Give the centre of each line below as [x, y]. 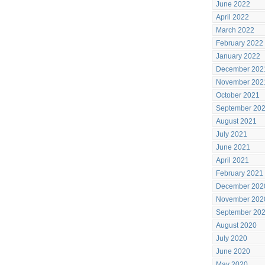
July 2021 [232, 134]
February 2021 [240, 173]
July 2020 [232, 238]
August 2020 [236, 225]
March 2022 [235, 30]
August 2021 [236, 121]
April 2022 [232, 17]
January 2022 [238, 56]
